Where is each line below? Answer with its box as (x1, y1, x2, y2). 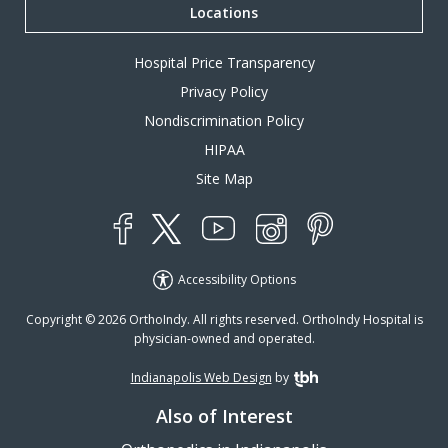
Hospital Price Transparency (133, 52, 315, 72)
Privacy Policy (180, 81, 268, 101)
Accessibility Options (177, 270, 296, 288)
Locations (190, 2, 258, 22)
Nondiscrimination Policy (144, 110, 304, 130)
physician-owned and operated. (133, 330, 315, 348)
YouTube (218, 240, 281, 261)
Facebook (123, 244, 190, 264)
